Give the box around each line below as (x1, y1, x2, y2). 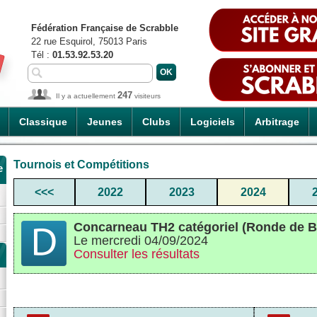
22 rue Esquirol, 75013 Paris (31, 36, 147, 47)
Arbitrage (255, 116, 299, 127)
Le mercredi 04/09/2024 (74, 233, 208, 248)
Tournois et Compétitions (13, 158, 149, 171)
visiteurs (132, 92, 161, 100)
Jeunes (87, 116, 122, 127)
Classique (19, 116, 67, 127)
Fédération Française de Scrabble (31, 23, 178, 33)
